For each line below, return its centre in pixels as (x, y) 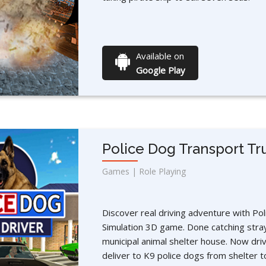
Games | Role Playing (144, 172)
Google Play (160, 70)
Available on (160, 56)
